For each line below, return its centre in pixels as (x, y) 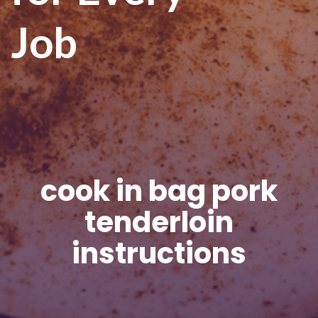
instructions (159, 253)
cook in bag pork (159, 191)
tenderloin (159, 222)
